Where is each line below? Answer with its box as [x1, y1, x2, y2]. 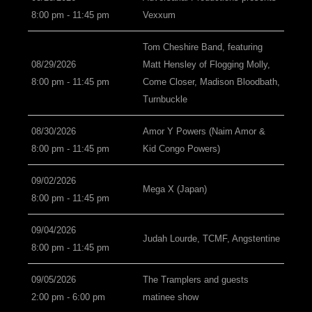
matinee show [143, 292, 198, 302]
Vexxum [143, 10, 175, 20]
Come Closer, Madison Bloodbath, [143, 77, 280, 87]
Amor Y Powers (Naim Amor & [143, 126, 265, 136]
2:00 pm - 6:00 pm [31, 292, 105, 302]
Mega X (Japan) [143, 184, 207, 194]
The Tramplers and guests [143, 274, 249, 285]
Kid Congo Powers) [143, 143, 220, 154]
